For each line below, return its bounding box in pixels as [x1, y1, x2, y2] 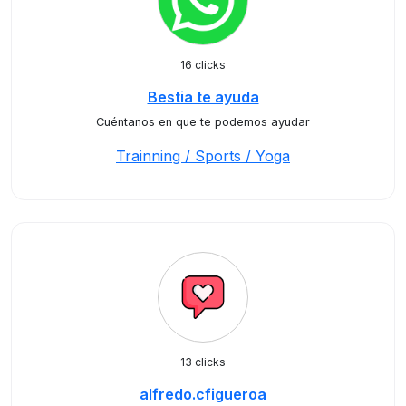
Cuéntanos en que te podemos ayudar [96, 115, 310, 129]
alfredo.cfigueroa [140, 385, 266, 403]
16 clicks [180, 58, 226, 72]
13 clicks [180, 355, 226, 369]
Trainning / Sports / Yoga [116, 147, 290, 165]
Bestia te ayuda [147, 88, 259, 106]
